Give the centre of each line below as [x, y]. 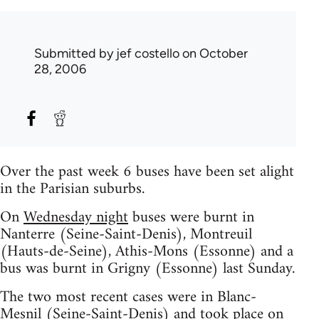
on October [214, 53]
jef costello [148, 53]
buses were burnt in [191, 218]
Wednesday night [76, 218]
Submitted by [75, 53]
